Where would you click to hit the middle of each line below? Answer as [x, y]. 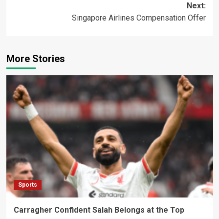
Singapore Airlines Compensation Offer [139, 18]
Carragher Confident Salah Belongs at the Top [99, 210]
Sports [27, 185]
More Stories [35, 59]
